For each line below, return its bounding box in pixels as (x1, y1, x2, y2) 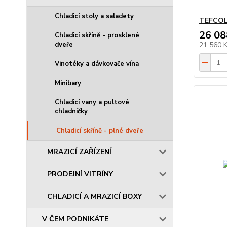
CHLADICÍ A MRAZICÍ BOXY (47, 192, 142, 201)
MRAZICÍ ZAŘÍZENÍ (47, 147, 111, 157)
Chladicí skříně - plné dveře (56, 126, 143, 135)
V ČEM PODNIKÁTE (42, 214, 108, 224)
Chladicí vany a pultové (55, 98, 129, 107)
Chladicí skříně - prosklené (55, 31, 139, 40)
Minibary (55, 79, 81, 88)
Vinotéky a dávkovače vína (55, 59, 139, 68)
